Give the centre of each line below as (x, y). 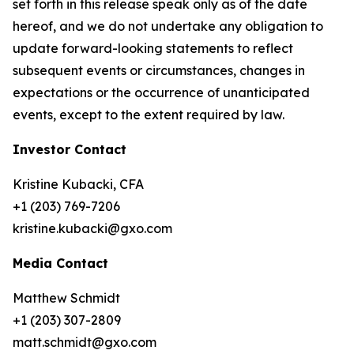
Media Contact (60, 263)
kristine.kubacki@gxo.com (92, 228)
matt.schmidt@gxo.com (85, 342)
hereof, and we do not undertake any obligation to (168, 26)
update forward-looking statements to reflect (153, 48)
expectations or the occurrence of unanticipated (161, 92)
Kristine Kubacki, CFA (78, 184)
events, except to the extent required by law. (149, 115)
